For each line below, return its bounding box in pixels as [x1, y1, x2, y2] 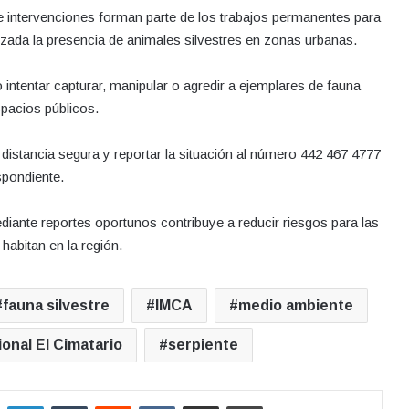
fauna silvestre [2, 298, 110, 314]
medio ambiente [237, 298, 353, 314]
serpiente [168, 337, 238, 353]
